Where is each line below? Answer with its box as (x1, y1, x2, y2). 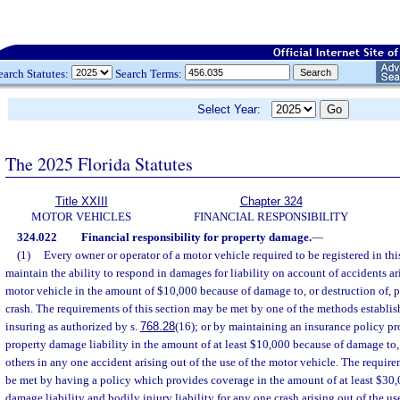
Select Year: (197, 103, 271, 116)
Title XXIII (54, 195, 108, 208)
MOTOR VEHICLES (31, 210, 131, 223)
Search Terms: (112, 66, 185, 80)
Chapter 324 (239, 195, 303, 208)
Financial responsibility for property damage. (80, 230, 312, 244)
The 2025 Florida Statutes (5, 151, 193, 176)
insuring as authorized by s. (5, 320, 140, 333)
